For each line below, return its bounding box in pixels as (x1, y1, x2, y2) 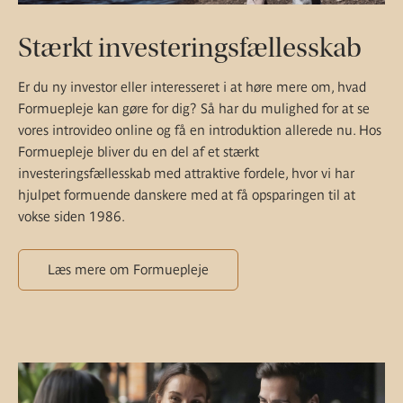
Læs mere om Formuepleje (48, 262, 209, 278)
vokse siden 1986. (18, 209, 125, 225)
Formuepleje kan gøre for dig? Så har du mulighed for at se (18, 101, 370, 117)
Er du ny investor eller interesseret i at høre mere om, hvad (18, 79, 366, 95)
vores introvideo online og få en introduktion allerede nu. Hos (18, 122, 381, 139)
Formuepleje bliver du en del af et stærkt (18, 144, 259, 160)
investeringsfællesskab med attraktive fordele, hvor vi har (18, 166, 354, 182)
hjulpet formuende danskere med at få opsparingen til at (18, 187, 355, 203)
